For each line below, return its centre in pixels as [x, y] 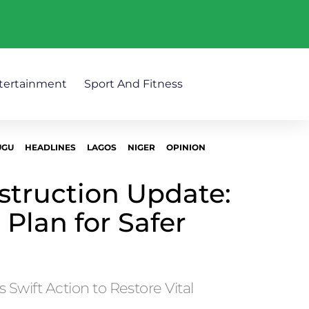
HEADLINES [50, 147]
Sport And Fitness [133, 84]
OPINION [186, 147]
